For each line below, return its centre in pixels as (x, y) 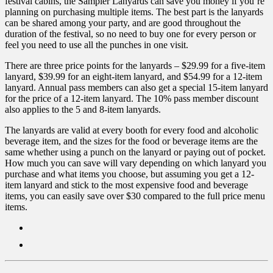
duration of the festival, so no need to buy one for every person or (130, 34)
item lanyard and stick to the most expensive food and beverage (126, 185)
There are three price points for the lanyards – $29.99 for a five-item (135, 66)
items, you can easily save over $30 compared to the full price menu (135, 196)
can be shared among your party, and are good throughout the (123, 23)
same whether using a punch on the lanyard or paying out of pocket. (135, 152)
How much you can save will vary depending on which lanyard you (136, 163)
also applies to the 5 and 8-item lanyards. (83, 110)
